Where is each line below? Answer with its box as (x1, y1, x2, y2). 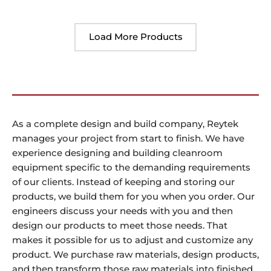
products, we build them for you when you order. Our (12, 191, 255, 203)
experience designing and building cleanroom (12, 148, 223, 159)
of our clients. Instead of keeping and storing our (12, 177, 235, 188)
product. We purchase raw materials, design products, (12, 249, 259, 261)
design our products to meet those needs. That (12, 220, 227, 232)
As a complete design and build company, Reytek (12, 119, 238, 130)
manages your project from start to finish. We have (12, 133, 244, 145)
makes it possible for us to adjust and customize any (12, 235, 253, 246)
